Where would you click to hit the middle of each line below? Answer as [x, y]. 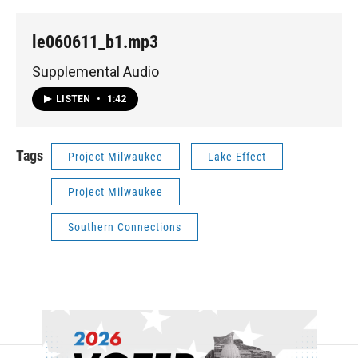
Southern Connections [125, 227]
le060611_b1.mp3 [95, 42]
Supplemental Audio [95, 71]
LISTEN [74, 99]
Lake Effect [237, 157]
